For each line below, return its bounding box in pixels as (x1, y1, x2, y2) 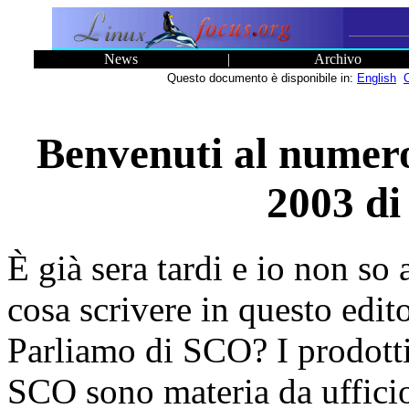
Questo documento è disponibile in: (167, 71, 357, 85)
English (357, 71, 396, 85)
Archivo (313, 51, 362, 67)
